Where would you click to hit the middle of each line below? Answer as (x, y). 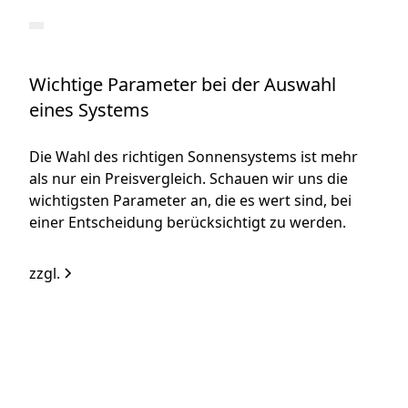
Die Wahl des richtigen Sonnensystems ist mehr (194, 157)
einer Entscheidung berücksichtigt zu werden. (188, 223)
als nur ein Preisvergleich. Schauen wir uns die (189, 179)
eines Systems (90, 110)
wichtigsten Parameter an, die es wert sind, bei (191, 201)
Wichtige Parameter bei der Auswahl (183, 85)
